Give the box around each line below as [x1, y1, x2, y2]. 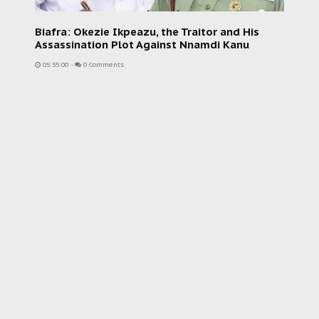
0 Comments [81, 61, 124, 69]
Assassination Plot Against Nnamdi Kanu [35, 38, 249, 51]
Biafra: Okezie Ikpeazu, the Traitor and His [35, 25, 259, 38]
